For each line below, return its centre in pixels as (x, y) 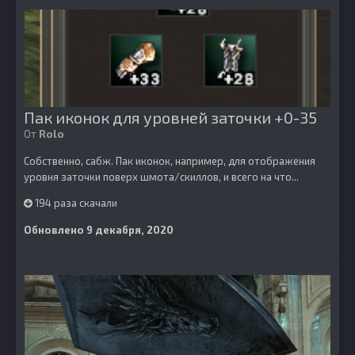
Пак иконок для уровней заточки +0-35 (170, 117)
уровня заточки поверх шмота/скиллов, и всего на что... (161, 177)
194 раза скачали (75, 203)
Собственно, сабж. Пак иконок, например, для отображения (170, 161)
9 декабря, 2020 (130, 230)
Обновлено (55, 230)
